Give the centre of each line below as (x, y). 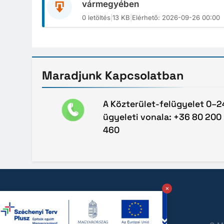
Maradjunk (73, 76)
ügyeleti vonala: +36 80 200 (162, 117)
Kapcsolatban (144, 76)
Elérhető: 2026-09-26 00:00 (176, 18)
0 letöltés (96, 18)
